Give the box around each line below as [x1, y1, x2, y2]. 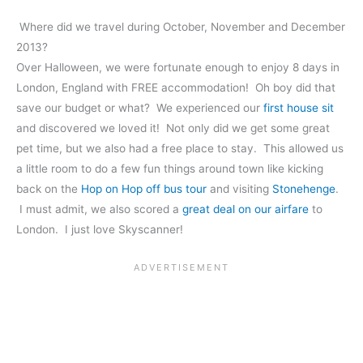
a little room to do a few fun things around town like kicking [16, 162, 323, 176]
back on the [16, 182, 81, 196]
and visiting [207, 182, 272, 196]
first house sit [263, 101, 334, 115]
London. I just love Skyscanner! [16, 223, 183, 237]
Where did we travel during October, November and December [16, 20, 345, 34]
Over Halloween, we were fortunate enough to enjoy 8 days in [16, 61, 340, 75]
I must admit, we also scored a [16, 203, 182, 216]
